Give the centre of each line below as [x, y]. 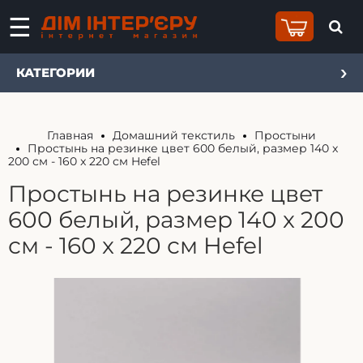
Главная [70, 135]
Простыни [285, 135]
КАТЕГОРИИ [56, 73]
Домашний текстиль [174, 135]
